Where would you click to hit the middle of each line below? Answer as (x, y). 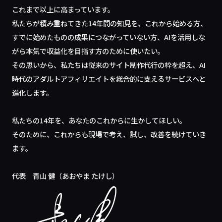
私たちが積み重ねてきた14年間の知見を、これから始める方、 (110, 23)
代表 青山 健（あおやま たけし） (66, 176)
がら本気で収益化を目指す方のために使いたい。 (88, 51)
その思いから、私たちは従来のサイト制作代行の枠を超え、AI (109, 65)
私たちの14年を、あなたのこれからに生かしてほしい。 (99, 120)
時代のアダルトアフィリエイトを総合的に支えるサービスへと (109, 79)
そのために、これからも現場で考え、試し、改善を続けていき (109, 134)
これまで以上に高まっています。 (63, 9)
